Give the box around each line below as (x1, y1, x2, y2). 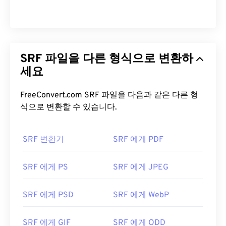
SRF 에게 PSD (23, 190, 74, 201)
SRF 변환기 (23, 135, 64, 145)
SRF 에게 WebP (113, 190, 169, 201)
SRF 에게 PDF (113, 135, 163, 145)
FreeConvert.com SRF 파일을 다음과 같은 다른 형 (20, 90, 84, 101)
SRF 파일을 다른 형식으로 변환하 (20, 52, 193, 67)
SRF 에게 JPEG (113, 162, 168, 173)
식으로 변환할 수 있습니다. (20, 102, 117, 113)
